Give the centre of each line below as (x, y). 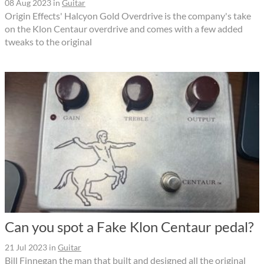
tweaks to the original (48, 41)
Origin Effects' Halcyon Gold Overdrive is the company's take (128, 15)
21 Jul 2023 (26, 247)
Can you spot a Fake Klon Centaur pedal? (129, 226)
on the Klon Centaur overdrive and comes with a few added (124, 28)
